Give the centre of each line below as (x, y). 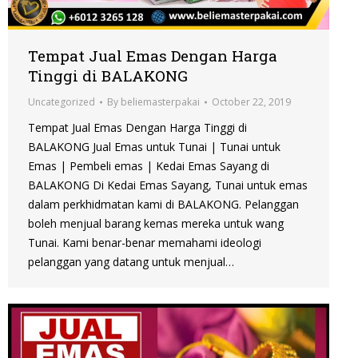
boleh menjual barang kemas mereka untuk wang (156, 224)
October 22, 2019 (251, 102)
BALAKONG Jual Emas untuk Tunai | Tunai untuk (154, 147)
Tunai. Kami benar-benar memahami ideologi (145, 243)
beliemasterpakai (160, 102)
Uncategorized (62, 102)
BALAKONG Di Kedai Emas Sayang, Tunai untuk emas (168, 185)
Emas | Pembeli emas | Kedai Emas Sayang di (149, 166)
